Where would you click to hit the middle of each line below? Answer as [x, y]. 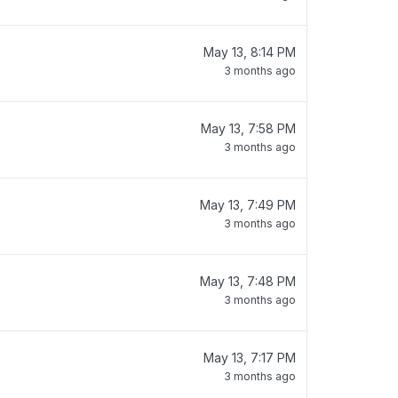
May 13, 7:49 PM [248, 205]
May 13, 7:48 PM [248, 281]
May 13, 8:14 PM [250, 52]
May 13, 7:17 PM [250, 358]
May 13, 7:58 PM [248, 128]
